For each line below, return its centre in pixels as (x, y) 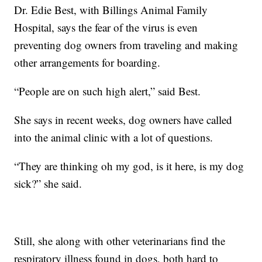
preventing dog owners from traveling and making (126, 44)
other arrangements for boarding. (87, 62)
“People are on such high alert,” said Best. (108, 91)
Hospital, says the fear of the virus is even (106, 27)
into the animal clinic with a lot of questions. (114, 137)
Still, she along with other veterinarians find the (120, 240)
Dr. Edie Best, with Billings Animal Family (111, 9)
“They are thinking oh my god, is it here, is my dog (129, 166)
